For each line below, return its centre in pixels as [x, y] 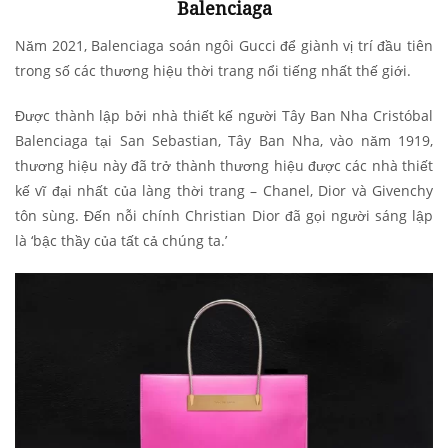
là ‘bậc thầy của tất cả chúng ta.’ [121, 240]
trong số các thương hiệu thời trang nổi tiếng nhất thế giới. [213, 70]
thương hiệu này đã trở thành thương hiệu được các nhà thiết [224, 165]
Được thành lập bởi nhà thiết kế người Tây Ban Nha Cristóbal [224, 115]
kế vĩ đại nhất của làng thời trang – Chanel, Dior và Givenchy [224, 190]
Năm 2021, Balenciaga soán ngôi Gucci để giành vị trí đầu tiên [224, 45]
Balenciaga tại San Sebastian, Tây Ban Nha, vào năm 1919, [224, 140]
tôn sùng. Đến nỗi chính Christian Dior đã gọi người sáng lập [224, 215]
